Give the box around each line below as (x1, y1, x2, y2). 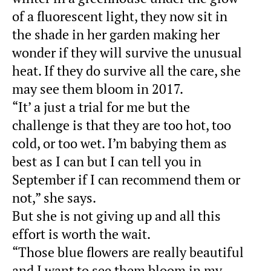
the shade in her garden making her (12, 25, 220, 43)
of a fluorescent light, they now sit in (12, 7, 227, 25)
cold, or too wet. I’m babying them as (12, 134, 227, 152)
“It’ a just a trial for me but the (12, 98, 190, 116)
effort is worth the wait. (12, 225, 151, 243)
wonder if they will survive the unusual (12, 44, 242, 61)
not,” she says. (12, 189, 96, 206)
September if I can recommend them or (12, 171, 240, 188)
